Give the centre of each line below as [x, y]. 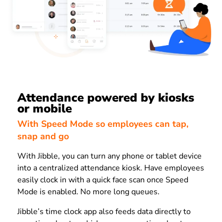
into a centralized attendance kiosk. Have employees [111, 168]
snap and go [43, 136]
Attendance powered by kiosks [106, 98]
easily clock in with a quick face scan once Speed [103, 180]
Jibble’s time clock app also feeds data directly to [104, 211]
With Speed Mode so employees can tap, [103, 124]
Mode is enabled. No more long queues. [88, 192]
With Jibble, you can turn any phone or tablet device [110, 156]
